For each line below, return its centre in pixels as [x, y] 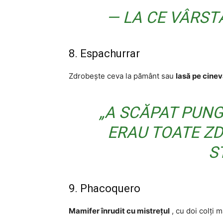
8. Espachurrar [104, 54]
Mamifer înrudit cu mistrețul [119, 211]
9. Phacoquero [105, 188]
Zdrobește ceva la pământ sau [122, 76]
